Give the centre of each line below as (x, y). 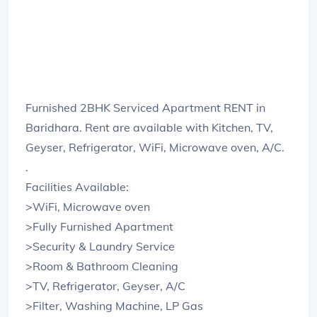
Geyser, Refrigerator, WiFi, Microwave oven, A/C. (155, 147)
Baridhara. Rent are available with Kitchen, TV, (149, 127)
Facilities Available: (77, 186)
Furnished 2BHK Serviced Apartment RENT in (145, 107)
